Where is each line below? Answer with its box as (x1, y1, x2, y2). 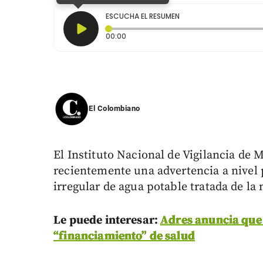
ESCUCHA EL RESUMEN (106, 11, 180, 22)
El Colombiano (89, 104, 140, 113)
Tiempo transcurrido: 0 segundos (126, 31, 247, 41)
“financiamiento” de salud (53, 229, 195, 244)
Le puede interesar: (53, 213, 161, 228)
